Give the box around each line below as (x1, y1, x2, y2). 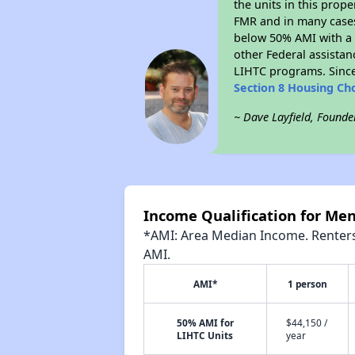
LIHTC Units (177, 329, 234, 342)
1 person (287, 277, 327, 290)
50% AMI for (176, 316, 234, 329)
